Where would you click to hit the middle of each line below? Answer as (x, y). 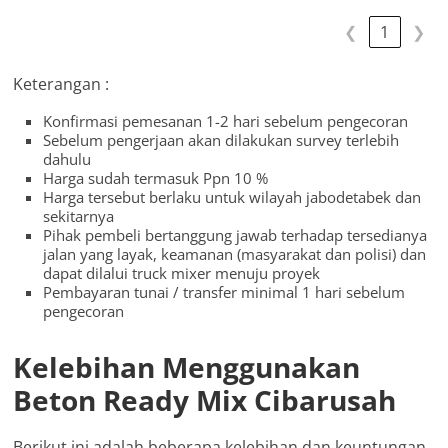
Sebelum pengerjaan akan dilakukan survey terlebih (221, 140)
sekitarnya (79, 216)
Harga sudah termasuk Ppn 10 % (156, 178)
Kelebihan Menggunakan (187, 367)
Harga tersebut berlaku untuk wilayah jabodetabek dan (232, 197)
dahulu (67, 159)
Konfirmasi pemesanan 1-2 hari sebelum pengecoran (226, 121)
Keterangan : (61, 84)
